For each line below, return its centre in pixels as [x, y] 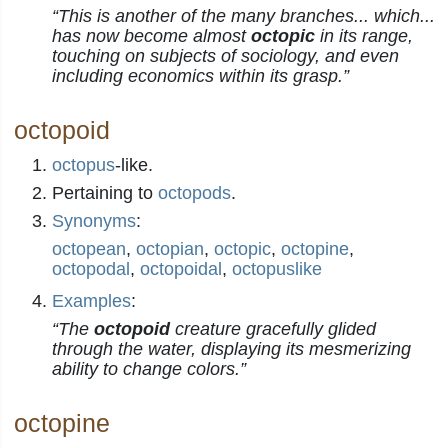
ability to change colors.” [149, 369]
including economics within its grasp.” [200, 76]
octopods [194, 193]
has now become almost [151, 36]
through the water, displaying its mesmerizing [231, 349]
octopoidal [181, 269]
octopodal [91, 269]
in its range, [364, 36]
